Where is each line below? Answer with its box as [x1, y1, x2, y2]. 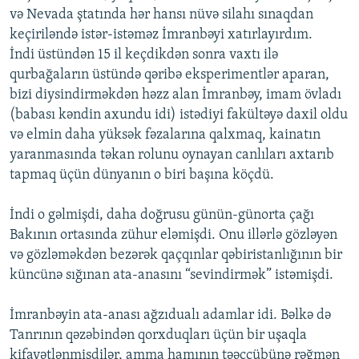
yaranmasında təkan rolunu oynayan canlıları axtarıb [10, 147, 334, 163]
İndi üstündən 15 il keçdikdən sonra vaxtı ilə [10, 47, 278, 63]
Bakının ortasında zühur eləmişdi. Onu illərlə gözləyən [10, 228, 337, 244]
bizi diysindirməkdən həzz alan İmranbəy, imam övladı [10, 87, 341, 103]
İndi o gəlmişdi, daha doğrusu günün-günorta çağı [10, 208, 314, 224]
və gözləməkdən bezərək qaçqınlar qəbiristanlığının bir [10, 248, 342, 264]
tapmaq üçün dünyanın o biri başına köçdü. [10, 167, 274, 184]
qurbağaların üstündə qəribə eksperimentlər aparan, [10, 67, 329, 83]
